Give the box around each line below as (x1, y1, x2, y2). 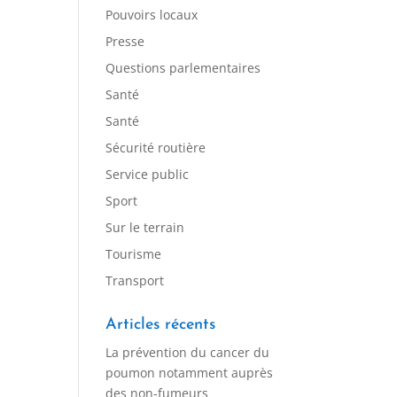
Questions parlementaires (105, 59, 261, 76)
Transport (105, 272, 165, 289)
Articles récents (105, 316, 216, 333)
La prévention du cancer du (105, 344, 270, 361)
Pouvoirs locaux (105, 6, 198, 23)
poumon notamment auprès (105, 364, 274, 381)
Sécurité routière (105, 139, 206, 156)
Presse (105, 33, 145, 50)
